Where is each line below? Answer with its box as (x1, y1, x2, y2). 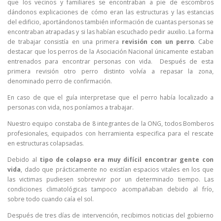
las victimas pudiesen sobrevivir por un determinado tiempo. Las (7, 175, 214, 184)
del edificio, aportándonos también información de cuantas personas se (7, 17, 214, 26)
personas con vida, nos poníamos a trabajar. (7, 103, 134, 111)
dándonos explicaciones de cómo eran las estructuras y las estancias (7, 7, 214, 16)
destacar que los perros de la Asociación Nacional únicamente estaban (7, 47, 214, 56)
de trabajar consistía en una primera (7, 37, 122, 46)
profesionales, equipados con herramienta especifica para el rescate (7, 129, 214, 138)
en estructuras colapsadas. (7, 139, 84, 147)
